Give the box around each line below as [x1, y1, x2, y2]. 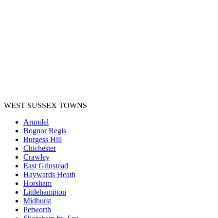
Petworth [23, 205, 51, 214]
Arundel [23, 117, 49, 126]
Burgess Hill [23, 135, 62, 144]
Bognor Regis [23, 126, 66, 135]
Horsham [23, 179, 52, 187]
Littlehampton [23, 187, 66, 196]
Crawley [23, 152, 50, 161]
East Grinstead [23, 161, 68, 170]
